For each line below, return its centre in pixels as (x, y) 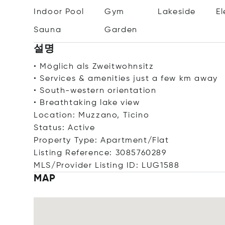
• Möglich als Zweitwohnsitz (94, 67)
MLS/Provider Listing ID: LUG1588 (107, 166)
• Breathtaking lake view (87, 103)
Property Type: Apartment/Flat (101, 141)
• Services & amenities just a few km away (126, 79)
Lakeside (177, 12)
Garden (121, 30)
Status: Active (65, 128)
